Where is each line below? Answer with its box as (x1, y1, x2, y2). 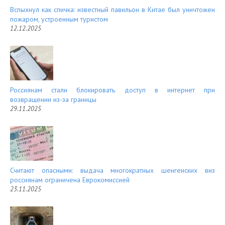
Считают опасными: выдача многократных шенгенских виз (10, 166, 215, 175)
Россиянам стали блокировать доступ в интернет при (10, 85, 215, 95)
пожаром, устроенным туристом (10, 15, 108, 24)
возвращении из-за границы (10, 95, 96, 104)
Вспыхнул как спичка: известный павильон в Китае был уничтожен (10, 5, 215, 15)
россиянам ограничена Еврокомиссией (10, 175, 130, 185)
